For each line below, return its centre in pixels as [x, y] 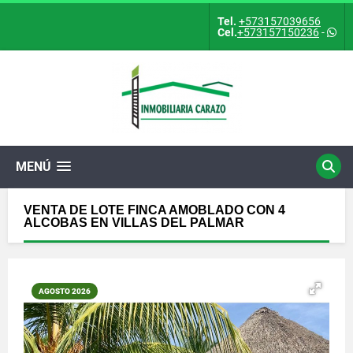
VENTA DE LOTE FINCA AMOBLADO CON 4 [154, 210]
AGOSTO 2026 [65, 291]
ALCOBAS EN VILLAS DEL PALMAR [134, 223]
